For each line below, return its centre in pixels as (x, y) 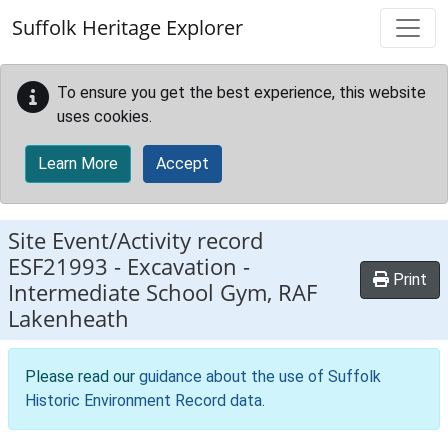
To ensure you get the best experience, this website (241, 92)
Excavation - (188, 266)
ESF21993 (58, 266)
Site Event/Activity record (135, 240)
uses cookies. (104, 116)
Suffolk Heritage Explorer (127, 27)
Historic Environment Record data (143, 400)
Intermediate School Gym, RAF (162, 292)
